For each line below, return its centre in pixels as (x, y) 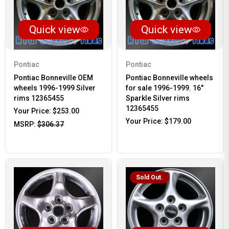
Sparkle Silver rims (158, 98)
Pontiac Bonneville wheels (169, 78)
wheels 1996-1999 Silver (55, 88)
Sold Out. (150, 177)
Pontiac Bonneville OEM (53, 78)
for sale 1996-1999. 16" (165, 88)
